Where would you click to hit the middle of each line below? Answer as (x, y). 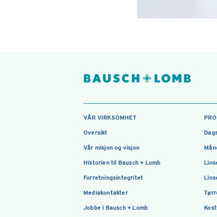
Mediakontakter (106, 193)
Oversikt (95, 132)
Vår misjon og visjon (111, 147)
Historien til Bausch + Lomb (122, 163)
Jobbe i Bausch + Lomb (116, 208)
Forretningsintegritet (113, 178)
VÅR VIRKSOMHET (110, 117)
